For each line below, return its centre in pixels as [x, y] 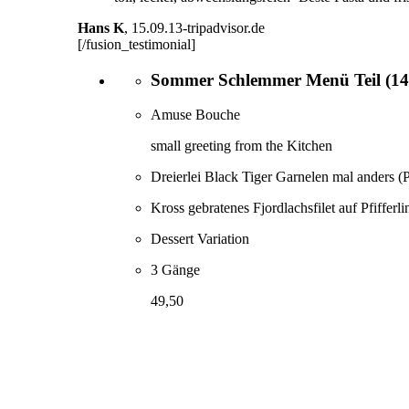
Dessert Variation [200, 239]
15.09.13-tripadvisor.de [198, 27]
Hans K [101, 27]
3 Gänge [175, 270]
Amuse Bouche [195, 115]
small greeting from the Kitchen [241, 146]
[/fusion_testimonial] [136, 44]
